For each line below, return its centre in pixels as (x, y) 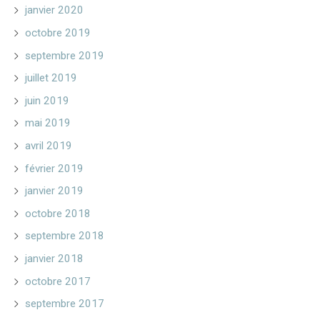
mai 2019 (48, 123)
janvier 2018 (55, 258)
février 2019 (55, 168)
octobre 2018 (58, 213)
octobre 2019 (58, 33)
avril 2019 (49, 146)
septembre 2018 (65, 236)
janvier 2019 (55, 191)
